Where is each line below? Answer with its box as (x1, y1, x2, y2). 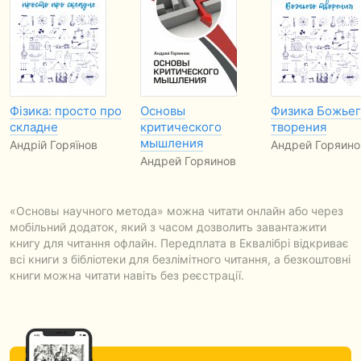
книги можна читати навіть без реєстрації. (10, 268, 244, 282)
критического (140, 119, 222, 135)
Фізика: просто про (10, 103, 122, 118)
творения (271, 119, 326, 135)
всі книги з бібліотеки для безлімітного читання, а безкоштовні (10, 252, 351, 266)
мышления (140, 135, 203, 151)
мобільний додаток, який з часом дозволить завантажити (10, 220, 326, 234)
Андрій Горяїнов (10, 138, 98, 151)
